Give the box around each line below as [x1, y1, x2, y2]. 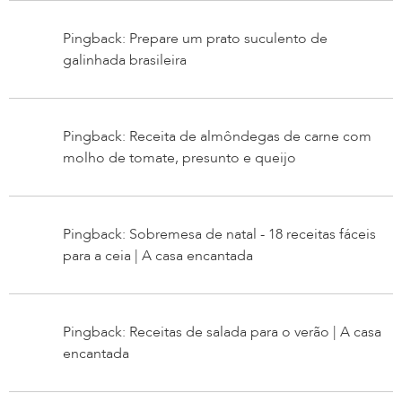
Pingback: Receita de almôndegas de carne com [63, 126, 371, 146]
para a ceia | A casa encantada [63, 245, 253, 266]
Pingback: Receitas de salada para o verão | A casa [63, 321, 381, 342]
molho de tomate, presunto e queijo [63, 147, 296, 168]
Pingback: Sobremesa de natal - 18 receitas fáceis [63, 223, 376, 244]
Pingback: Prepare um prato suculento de [63, 28, 328, 48]
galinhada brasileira [63, 49, 187, 70]
